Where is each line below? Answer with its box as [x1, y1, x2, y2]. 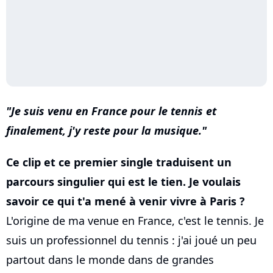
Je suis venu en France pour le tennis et [11, 103, 216, 118]
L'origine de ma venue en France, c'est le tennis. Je [6, 213, 264, 228]
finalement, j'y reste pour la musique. [6, 122, 202, 138]
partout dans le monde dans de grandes [6, 252, 214, 267]
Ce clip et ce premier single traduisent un [6, 154, 232, 169]
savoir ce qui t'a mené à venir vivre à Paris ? [6, 193, 245, 208]
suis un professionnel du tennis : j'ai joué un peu [6, 232, 257, 247]
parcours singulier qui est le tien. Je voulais [6, 174, 241, 189]
